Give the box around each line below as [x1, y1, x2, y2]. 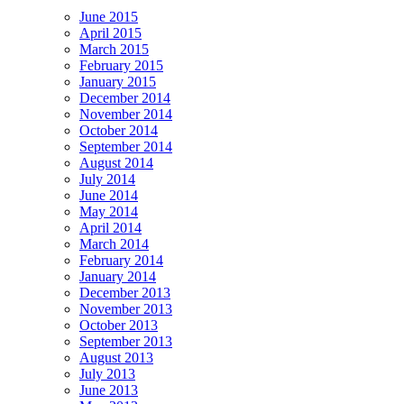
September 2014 [79, 138, 172, 154]
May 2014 [79, 203, 138, 219]
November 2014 [79, 106, 172, 122]
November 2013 [79, 300, 172, 317]
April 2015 [79, 24, 142, 41]
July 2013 [79, 365, 135, 381]
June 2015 [79, 8, 138, 24]
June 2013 [79, 381, 138, 398]
